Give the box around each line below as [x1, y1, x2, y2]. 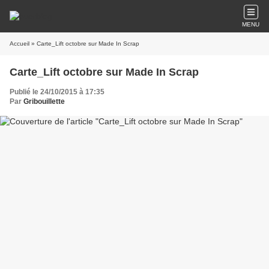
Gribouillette [23, 97, 65, 106]
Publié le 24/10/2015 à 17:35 [10, 88, 104, 96]
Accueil [10, 40, 29, 47]
